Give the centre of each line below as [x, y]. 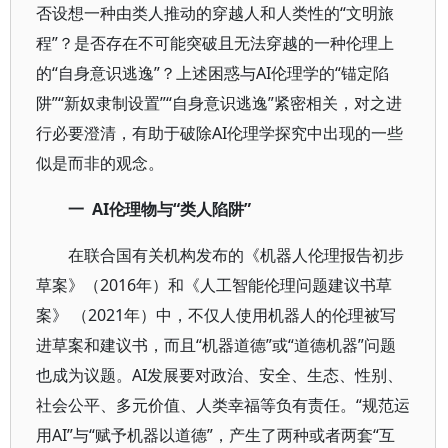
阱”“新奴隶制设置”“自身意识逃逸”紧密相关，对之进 [219, 103]
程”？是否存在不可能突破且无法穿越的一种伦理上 [215, 43]
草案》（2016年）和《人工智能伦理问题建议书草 [214, 285]
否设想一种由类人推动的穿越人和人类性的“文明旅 [215, 13]
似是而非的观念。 [100, 163]
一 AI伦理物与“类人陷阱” [159, 209]
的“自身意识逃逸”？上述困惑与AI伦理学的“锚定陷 [212, 73]
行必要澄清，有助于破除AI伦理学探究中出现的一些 [219, 133]
